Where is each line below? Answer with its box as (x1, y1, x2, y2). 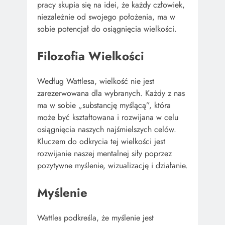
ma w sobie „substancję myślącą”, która (37, 99, 171, 111)
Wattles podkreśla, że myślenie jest (37, 212, 154, 224)
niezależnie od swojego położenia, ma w (37, 11, 175, 23)
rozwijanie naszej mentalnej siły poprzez (37, 148, 172, 160)
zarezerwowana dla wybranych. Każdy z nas (37, 87, 185, 99)
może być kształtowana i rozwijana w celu (37, 111, 178, 124)
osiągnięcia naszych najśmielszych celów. (37, 124, 176, 136)
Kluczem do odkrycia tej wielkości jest (37, 136, 165, 148)
